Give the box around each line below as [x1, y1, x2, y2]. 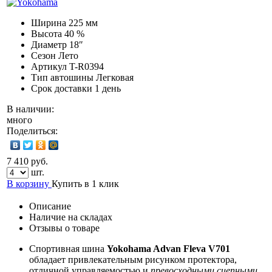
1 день [95, 83, 121, 93]
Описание [29, 200, 71, 211]
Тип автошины [31, 72, 96, 83]
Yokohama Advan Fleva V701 [107, 243, 230, 254]
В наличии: [7, 103, 54, 114]
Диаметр [31, 39, 67, 50]
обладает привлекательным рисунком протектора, [29, 254, 237, 265]
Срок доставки [31, 83, 92, 93]
